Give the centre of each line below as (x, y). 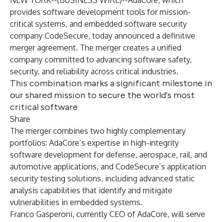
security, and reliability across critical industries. (94, 71)
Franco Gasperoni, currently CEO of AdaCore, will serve (108, 214)
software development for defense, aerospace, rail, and (109, 155)
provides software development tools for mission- (100, 12)
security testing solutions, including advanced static (102, 178)
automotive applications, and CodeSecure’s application (108, 166)
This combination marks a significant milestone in (111, 83)
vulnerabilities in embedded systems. (76, 202)
